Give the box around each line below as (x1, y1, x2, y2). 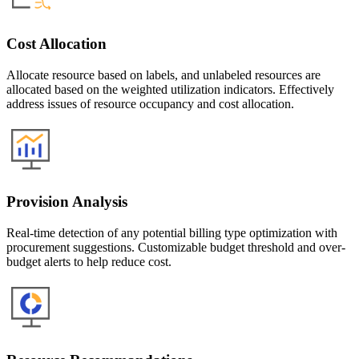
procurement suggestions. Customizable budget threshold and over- (6, 240, 345, 254)
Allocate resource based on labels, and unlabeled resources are (6, 67, 321, 82)
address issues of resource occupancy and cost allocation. (6, 96, 294, 111)
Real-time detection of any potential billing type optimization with (6, 225, 337, 240)
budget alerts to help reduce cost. (6, 254, 171, 268)
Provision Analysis (6, 193, 127, 211)
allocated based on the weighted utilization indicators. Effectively (6, 82, 334, 96)
